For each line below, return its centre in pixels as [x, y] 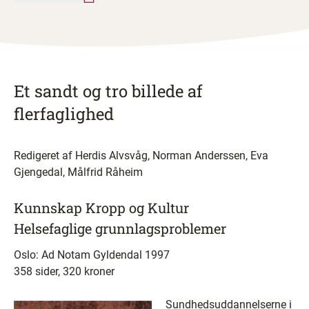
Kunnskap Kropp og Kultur [101, 208]
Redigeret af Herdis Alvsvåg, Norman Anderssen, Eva [141, 156]
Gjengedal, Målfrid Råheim [78, 172]
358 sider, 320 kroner [66, 271]
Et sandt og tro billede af [108, 91]
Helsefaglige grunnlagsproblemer [120, 228]
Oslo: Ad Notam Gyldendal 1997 [92, 255]
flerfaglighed [64, 114]
